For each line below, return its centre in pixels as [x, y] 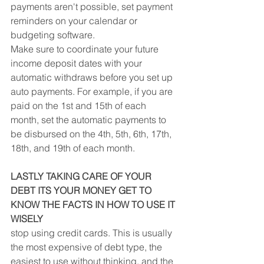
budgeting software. [53, 35]
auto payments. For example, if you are [93, 91]
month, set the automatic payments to [90, 120]
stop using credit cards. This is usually [93, 233]
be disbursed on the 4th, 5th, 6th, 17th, [92, 134]
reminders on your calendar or [75, 21]
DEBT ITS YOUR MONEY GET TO [82, 190]
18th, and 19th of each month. [73, 148]
